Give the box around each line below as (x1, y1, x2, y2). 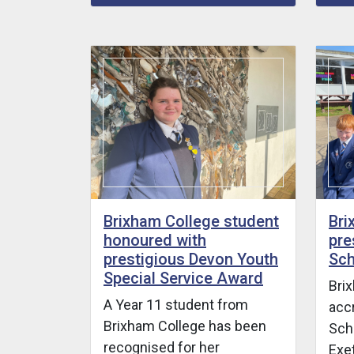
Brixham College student (104, 211, 279, 231)
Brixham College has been (104, 317, 266, 334)
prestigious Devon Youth (104, 249, 278, 269)
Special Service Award (104, 268, 263, 288)
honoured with (104, 230, 206, 250)
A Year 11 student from (104, 296, 248, 313)
